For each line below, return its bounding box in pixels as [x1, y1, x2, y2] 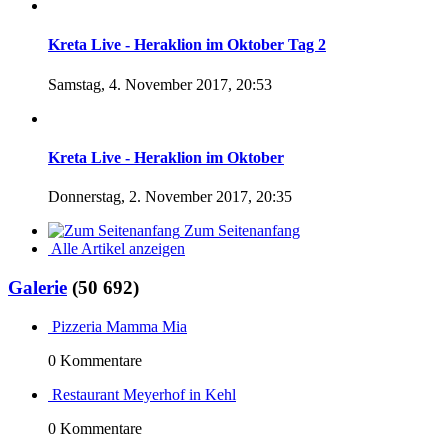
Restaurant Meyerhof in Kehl [52, 385, 236, 403]
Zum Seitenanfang [184, 222, 300, 240]
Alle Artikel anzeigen [51, 240, 185, 258]
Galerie [8, 276, 67, 298]
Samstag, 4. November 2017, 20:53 [48, 75, 272, 93]
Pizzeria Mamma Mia [52, 317, 187, 335]
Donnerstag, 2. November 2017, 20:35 [48, 188, 292, 206]
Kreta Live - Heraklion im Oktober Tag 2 [48, 36, 326, 54]
